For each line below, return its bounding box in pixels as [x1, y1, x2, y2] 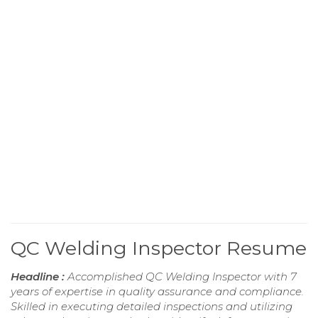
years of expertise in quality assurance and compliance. [11, 284, 304, 298]
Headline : [11, 269, 67, 283]
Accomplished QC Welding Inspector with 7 [67, 269, 297, 283]
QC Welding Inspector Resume [11, 236, 307, 260]
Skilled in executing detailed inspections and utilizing [11, 299, 292, 313]
